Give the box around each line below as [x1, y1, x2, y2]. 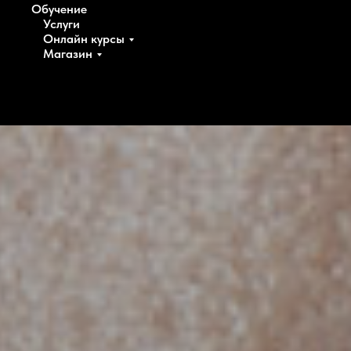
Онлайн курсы [43, 31, 125, 46]
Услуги [43, 16, 80, 31]
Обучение [31, 2, 87, 16]
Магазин [43, 46, 92, 61]
